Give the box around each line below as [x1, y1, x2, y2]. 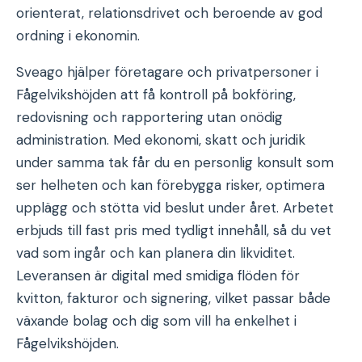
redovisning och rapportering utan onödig [16, 108, 283, 126]
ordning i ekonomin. [16, 27, 140, 44]
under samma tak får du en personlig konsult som [16, 154, 334, 171]
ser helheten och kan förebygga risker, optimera [16, 176, 325, 194]
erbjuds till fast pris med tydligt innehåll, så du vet [16, 221, 331, 239]
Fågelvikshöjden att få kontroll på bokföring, [16, 86, 296, 103]
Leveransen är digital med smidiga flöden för [16, 267, 300, 284]
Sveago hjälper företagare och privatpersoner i [16, 63, 318, 81]
